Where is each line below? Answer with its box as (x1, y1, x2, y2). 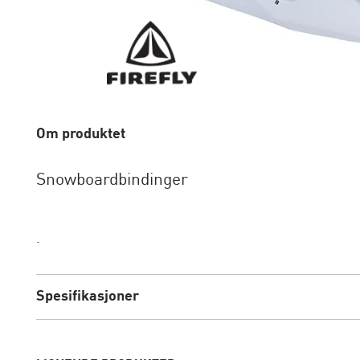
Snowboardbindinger (35, 171, 188, 189)
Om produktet (35, 126, 125, 141)
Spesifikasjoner (35, 288, 139, 304)
